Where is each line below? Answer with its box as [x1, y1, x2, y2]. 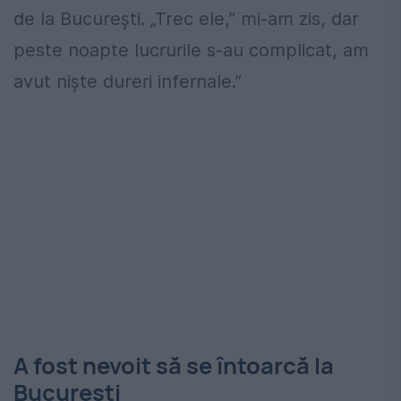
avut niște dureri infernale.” [13, 70, 242, 92]
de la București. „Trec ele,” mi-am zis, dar [13, 7, 359, 30]
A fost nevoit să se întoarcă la [13, 349, 334, 381]
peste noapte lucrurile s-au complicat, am [13, 38, 369, 61]
